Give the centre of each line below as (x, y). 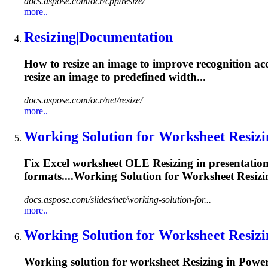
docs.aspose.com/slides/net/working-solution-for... (118, 199)
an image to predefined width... (128, 77)
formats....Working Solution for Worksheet (130, 176)
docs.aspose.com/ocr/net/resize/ (83, 100)
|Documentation (124, 37)
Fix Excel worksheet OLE (88, 163)
